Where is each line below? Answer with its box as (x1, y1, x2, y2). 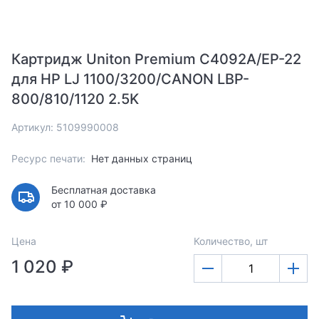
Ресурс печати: (11, 152, 85, 165)
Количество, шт (194, 235, 268, 248)
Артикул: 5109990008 (11, 121, 119, 134)
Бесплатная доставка (51, 184, 156, 197)
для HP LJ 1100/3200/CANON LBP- (11, 70, 249, 88)
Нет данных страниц (91, 152, 192, 165)
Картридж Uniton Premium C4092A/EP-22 (11, 51, 301, 68)
